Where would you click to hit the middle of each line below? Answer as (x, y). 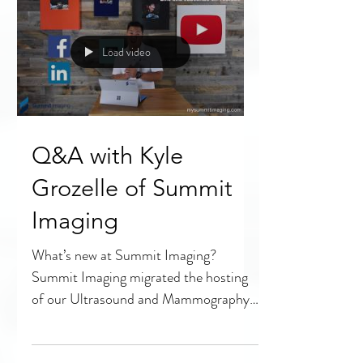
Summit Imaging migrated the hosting (140, 316)
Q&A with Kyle (107, 194)
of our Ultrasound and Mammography (141, 338)
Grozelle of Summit (132, 226)
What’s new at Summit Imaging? (124, 294)
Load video (126, 91)
